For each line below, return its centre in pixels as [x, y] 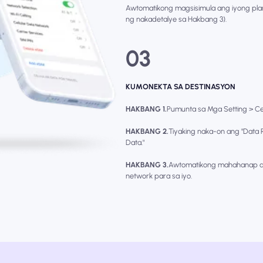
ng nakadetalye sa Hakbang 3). [176, 19]
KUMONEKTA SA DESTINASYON [181, 86]
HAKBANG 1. [146, 109]
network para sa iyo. [159, 176]
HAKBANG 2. [147, 131]
